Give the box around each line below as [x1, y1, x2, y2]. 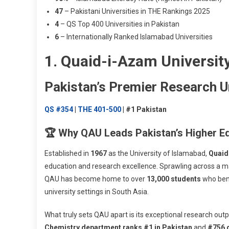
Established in [44, 149, 90, 157]
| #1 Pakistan [121, 105, 167, 113]
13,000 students [147, 174, 201, 183]
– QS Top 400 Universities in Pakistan [59, 19, 179, 28]
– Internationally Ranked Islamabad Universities [59, 32, 213, 41]
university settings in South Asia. [44, 187, 149, 196]
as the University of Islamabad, [107, 149, 209, 157]
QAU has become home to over [44, 174, 147, 183]
